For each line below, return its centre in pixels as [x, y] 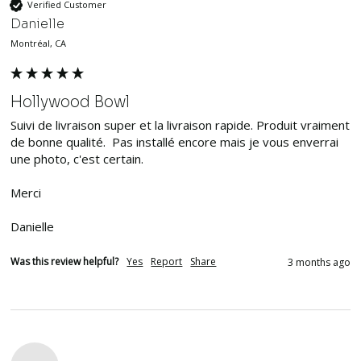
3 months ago [319, 262]
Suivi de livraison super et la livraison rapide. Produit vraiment [180, 124]
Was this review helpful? [65, 261]
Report [167, 261]
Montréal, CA [39, 43]
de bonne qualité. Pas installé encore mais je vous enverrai [175, 141]
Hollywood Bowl [71, 102]
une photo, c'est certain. [79, 158]
